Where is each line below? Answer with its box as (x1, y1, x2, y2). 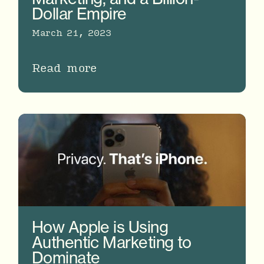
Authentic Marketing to (31, 232, 192, 252)
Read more (31, 58, 97, 77)
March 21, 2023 (31, 25, 111, 39)
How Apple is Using (31, 216, 169, 237)
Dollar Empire (31, 3, 127, 24)
